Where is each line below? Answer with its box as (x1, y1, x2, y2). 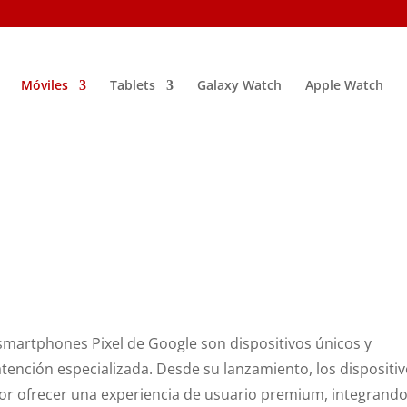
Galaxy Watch (196, 76, 282, 94)
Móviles (20, 76, 68, 94)
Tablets (109, 76, 155, 94)
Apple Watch (304, 76, 383, 94)
